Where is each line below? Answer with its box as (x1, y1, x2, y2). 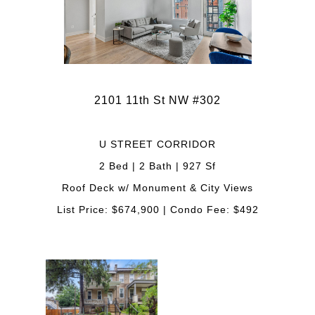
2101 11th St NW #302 (94, 94, 221, 106)
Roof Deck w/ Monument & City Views (62, 181, 253, 193)
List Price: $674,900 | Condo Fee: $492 (56, 203, 259, 215)
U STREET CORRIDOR (99, 138, 216, 150)
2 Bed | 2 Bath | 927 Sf (99, 160, 216, 172)
